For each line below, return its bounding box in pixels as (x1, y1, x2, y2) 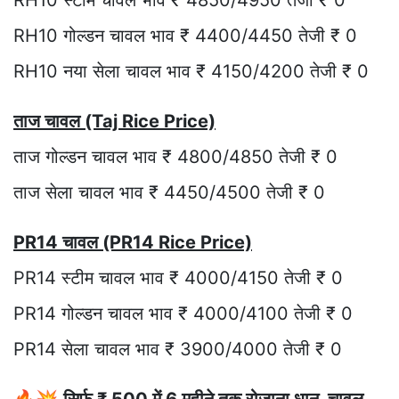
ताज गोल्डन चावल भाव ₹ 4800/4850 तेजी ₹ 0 (13, 146, 338, 168)
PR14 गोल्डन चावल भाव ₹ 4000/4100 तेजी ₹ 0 (13, 303, 353, 325)
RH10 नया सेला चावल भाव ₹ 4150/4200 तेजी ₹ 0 (13, 61, 369, 83)
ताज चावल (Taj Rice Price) (13, 110, 216, 133)
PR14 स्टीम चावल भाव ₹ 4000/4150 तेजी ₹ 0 (13, 267, 343, 289)
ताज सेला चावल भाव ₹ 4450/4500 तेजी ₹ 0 (13, 182, 325, 204)
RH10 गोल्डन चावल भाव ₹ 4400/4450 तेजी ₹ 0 (13, 25, 357, 47)
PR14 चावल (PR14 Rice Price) (13, 232, 252, 254)
